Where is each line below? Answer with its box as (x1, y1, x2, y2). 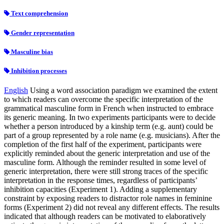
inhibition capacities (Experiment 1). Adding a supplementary (4, 185, 197, 194)
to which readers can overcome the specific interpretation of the (4, 95, 203, 104)
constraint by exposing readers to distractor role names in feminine (4, 194, 212, 203)
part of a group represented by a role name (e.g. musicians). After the (4, 131, 220, 140)
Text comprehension (9, 9, 68, 17)
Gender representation (9, 28, 74, 36)
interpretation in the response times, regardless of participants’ (4, 176, 197, 185)
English (4, 86, 28, 95)
